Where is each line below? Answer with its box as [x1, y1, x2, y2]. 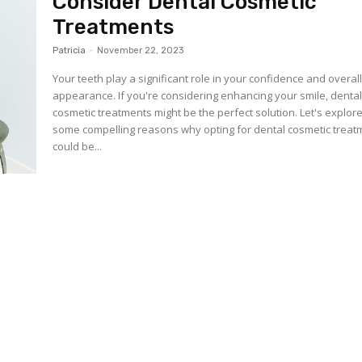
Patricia [53, 45, 86, 56]
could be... [53, 139, 103, 154]
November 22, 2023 [97, 45, 184, 56]
